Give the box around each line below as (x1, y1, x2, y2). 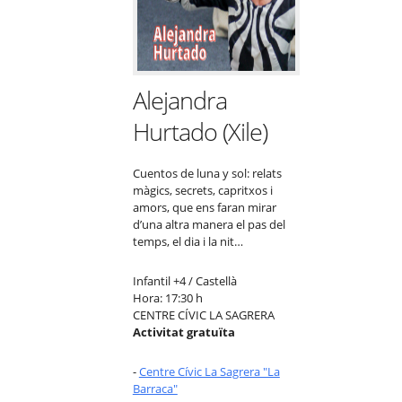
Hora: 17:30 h (132, 289, 203, 306)
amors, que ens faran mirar (132, 198, 276, 215)
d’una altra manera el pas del (132, 215, 285, 232)
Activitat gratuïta (132, 323, 235, 340)
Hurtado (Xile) (132, 114, 267, 148)
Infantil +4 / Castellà (132, 272, 237, 289)
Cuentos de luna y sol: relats (132, 164, 282, 181)
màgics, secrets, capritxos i (132, 181, 273, 198)
